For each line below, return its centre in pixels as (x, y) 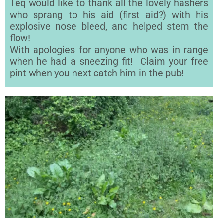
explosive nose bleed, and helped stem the (109, 27)
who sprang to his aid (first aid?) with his (109, 15)
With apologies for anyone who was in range (109, 50)
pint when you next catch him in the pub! (97, 73)
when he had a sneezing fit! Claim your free (109, 62)
